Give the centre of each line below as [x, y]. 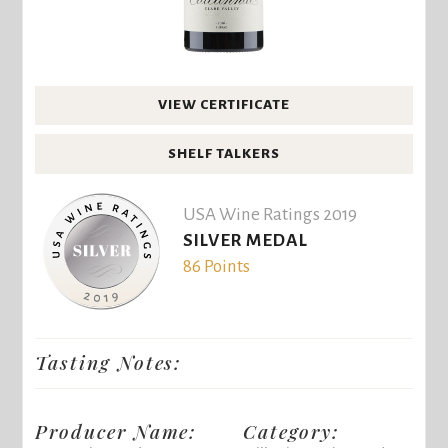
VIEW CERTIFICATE [224, 105]
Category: [291, 431]
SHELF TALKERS [224, 153]
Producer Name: [116, 431]
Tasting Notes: [109, 362]
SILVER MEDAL [245, 241]
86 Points [216, 267]
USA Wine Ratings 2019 [269, 215]
